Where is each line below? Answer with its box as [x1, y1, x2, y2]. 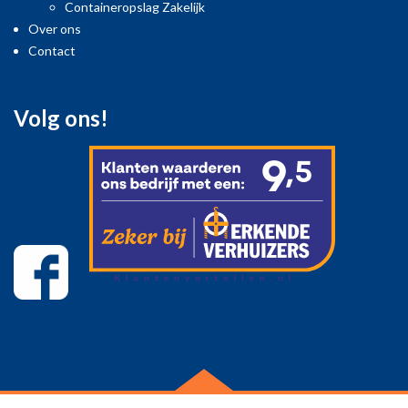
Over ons [28, 20, 81, 36]
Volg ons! [14, 104, 108, 131]
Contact [28, 42, 76, 58]
